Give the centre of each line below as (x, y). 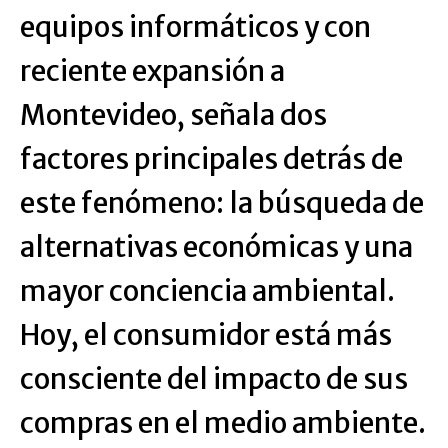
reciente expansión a (152, 71)
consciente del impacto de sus (214, 379)
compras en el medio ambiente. (223, 423)
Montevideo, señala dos (173, 115)
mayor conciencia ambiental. (207, 291)
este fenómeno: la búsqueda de (222, 203)
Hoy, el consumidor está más (206, 335)
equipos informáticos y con (195, 27)
